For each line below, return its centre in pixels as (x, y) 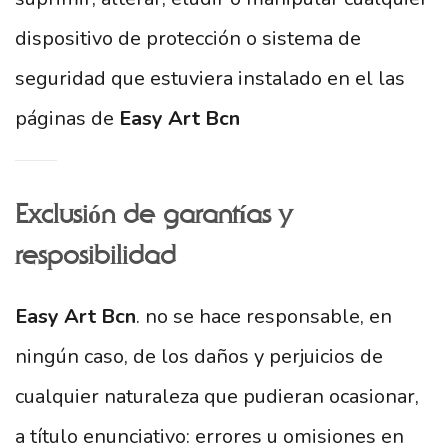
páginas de (67, 118)
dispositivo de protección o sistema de (188, 38)
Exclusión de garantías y (153, 215)
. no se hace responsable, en (264, 316)
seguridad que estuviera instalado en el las (210, 78)
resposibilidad (95, 256)
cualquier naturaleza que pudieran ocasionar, (217, 396)
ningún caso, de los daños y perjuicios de (199, 356)
